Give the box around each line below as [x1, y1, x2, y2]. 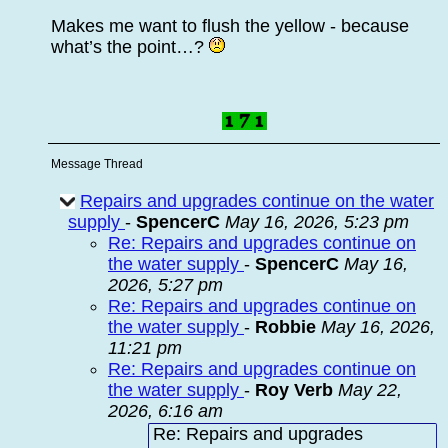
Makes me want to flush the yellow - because [51, 16, 409, 36]
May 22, [338, 380, 402, 400]
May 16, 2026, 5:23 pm [225, 212, 409, 232]
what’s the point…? [51, 37, 209, 57]
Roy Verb [255, 380, 333, 400]
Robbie [255, 317, 316, 337]
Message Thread [51, 157, 143, 171]
